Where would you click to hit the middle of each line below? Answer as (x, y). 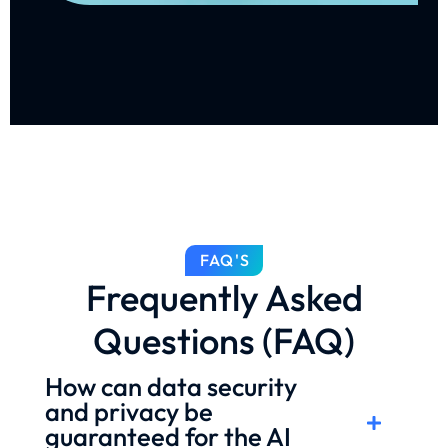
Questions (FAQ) (224, 340)
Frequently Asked (224, 297)
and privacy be (129, 411)
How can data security (171, 386)
